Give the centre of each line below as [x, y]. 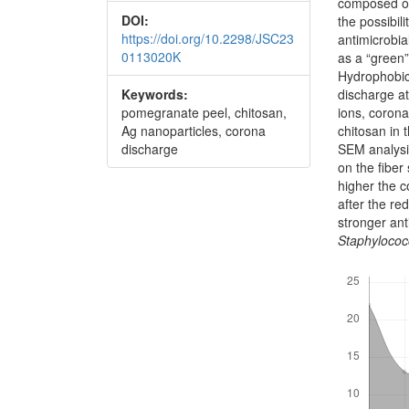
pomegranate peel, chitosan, [204, 113]
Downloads [369, 269]
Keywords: [155, 94]
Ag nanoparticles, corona [194, 131]
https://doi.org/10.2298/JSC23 [208, 39]
